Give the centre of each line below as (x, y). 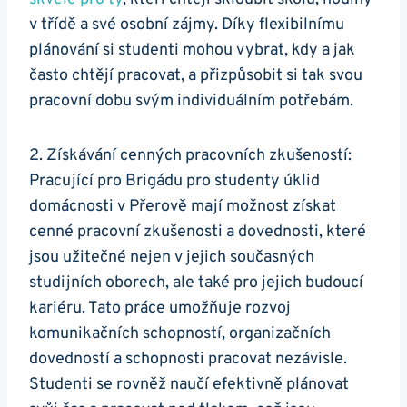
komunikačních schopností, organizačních (180, 334)
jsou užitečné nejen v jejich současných (172, 258)
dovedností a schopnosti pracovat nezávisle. (188, 360)
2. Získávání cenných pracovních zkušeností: (190, 156)
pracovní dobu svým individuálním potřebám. (191, 102)
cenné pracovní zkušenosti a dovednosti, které (198, 233)
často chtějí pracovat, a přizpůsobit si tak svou (196, 76)
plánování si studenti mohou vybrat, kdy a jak (192, 51)
